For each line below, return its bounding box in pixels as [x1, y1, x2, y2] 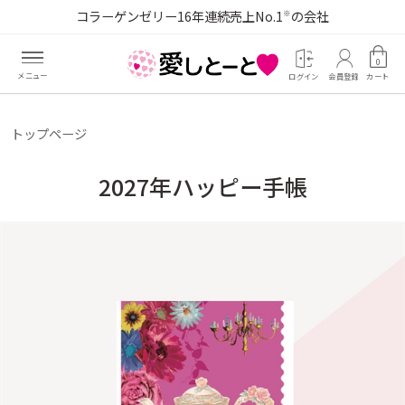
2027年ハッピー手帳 [98, 169, 307, 202]
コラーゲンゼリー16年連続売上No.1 [76, 5, 283, 25]
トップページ [10, 123, 87, 143]
